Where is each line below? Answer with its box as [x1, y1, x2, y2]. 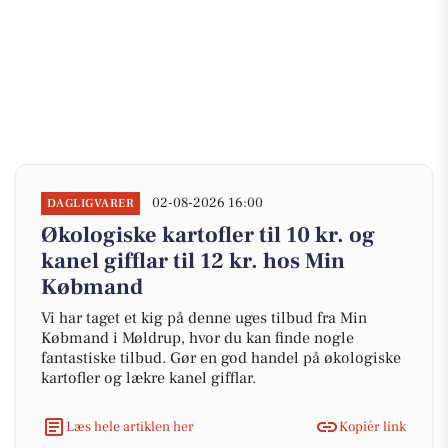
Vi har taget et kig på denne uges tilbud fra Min [41, 308, 367, 328]
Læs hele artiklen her [66, 417, 194, 436]
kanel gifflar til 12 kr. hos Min [41, 247, 345, 275]
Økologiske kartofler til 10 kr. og [41, 221, 375, 249]
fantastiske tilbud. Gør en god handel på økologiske [41, 348, 401, 368]
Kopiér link [339, 417, 406, 436]
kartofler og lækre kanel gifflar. [41, 368, 256, 388]
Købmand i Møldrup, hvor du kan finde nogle [41, 328, 354, 348]
